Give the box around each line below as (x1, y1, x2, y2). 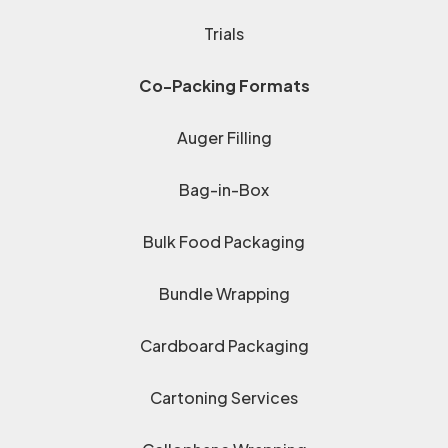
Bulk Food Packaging (143, 231, 305, 253)
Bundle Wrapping (158, 283, 290, 305)
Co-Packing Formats (138, 75, 310, 97)
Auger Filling (176, 127, 272, 149)
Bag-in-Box (179, 179, 269, 201)
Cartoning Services (150, 387, 298, 409)
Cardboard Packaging (139, 335, 309, 357)
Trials (204, 23, 244, 45)
